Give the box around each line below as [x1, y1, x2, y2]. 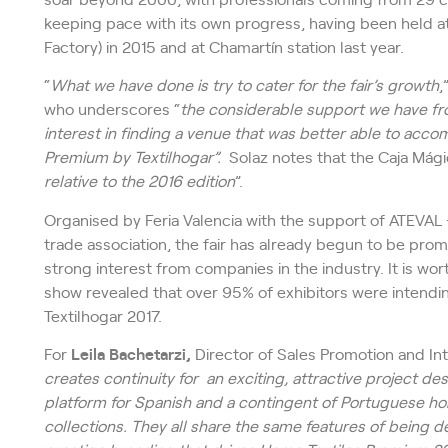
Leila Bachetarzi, [66, 341, 195, 364]
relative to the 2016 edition [43, 169, 235, 192]
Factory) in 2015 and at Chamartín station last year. [43, 34, 404, 57]
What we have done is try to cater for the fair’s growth [49, 73, 439, 96]
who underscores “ [43, 97, 180, 120]
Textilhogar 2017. [43, 303, 162, 326]
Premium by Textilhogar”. [43, 145, 221, 168]
